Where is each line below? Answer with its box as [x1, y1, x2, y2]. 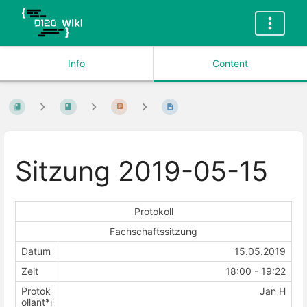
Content [212, 58, 248, 69]
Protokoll [134, 205, 173, 217]
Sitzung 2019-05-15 [15, 155, 268, 188]
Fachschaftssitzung [110, 225, 197, 237]
